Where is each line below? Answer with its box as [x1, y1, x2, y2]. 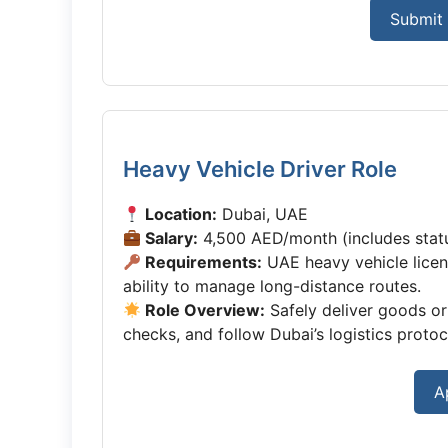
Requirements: [141, 252, 263, 272]
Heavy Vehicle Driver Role [123, 156, 397, 182]
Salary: [141, 228, 199, 248]
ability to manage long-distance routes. [123, 276, 421, 296]
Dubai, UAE [217, 204, 309, 224]
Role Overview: [141, 300, 266, 320]
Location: [141, 204, 218, 224]
